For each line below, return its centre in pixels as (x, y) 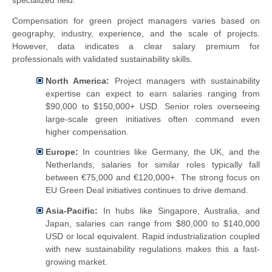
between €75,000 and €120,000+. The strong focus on (153, 178)
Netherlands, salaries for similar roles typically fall (153, 165)
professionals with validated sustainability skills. (102, 59)
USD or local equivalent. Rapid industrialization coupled (153, 236)
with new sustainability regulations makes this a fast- (153, 249)
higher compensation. (87, 131)
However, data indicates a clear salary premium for (136, 46)
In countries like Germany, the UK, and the (169, 152)
